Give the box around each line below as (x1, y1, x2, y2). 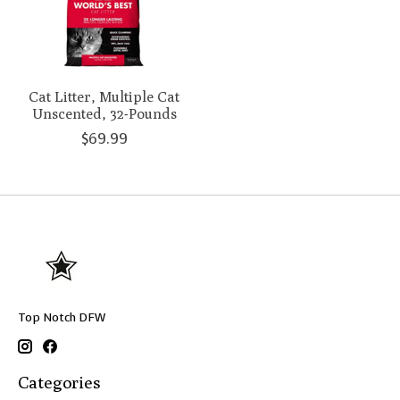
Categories (18, 371, 101, 393)
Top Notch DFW (18, 308, 105, 325)
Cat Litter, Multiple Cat (29, 87, 180, 105)
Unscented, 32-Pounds (31, 104, 177, 122)
